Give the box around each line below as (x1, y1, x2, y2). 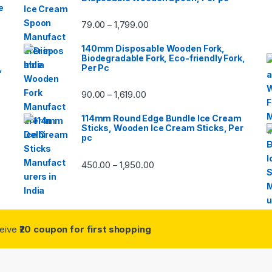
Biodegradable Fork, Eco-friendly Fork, (81, 52, 245, 63)
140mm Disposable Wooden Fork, (81, 42, 225, 53)
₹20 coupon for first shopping (19, 223, 151, 236)
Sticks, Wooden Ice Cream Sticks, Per (81, 123, 243, 134)
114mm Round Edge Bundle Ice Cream (81, 113, 242, 124)
